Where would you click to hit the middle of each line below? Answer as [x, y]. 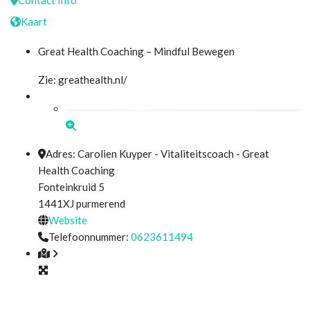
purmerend [101, 203]
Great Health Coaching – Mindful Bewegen [136, 51]
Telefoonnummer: [90, 236]
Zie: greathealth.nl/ [83, 79]
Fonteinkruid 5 [71, 186]
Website [68, 220]
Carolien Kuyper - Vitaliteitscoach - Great [173, 153]
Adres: [62, 153]
